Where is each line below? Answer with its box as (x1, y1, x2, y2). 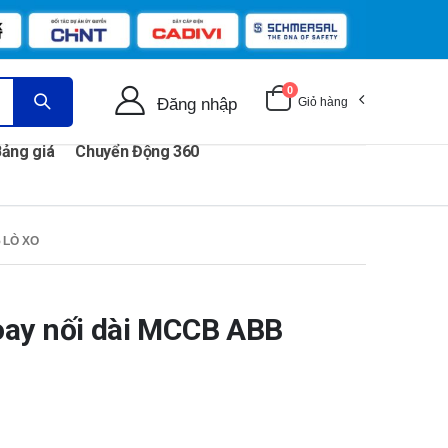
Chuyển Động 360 (75, 142, 200, 161)
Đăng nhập (157, 94, 237, 114)
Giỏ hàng (298, 95, 348, 109)
